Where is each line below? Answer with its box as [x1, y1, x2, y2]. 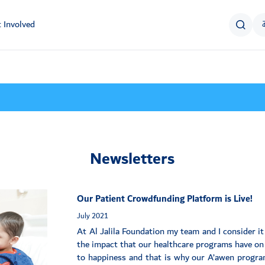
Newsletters [90, 145, 175, 174]
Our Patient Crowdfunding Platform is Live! [77, 191, 253, 208]
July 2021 [77, 209, 109, 223]
